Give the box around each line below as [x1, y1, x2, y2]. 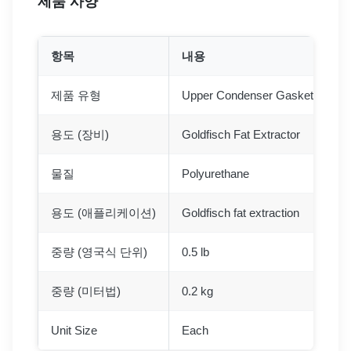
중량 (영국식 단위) [51, 245, 147, 259]
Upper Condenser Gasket [182, 89, 313, 103]
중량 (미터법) [51, 284, 121, 299]
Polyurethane [182, 167, 249, 181]
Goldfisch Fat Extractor [182, 128, 300, 142]
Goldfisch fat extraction [182, 206, 299, 220]
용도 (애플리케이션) [51, 206, 156, 220]
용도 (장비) [51, 128, 109, 142]
